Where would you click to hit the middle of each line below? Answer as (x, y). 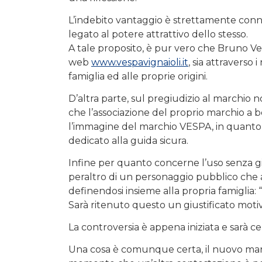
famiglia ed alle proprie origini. (138, 77)
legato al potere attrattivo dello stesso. (158, 35)
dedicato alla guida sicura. (128, 141)
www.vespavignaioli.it (140, 63)
